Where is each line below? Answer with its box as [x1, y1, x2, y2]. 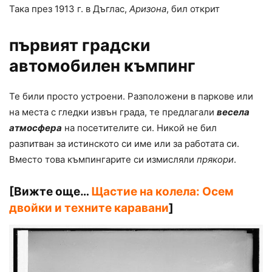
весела [217, 106, 250, 118]
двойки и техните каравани [9, 201, 169, 216]
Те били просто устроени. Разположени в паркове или [9, 90, 253, 103]
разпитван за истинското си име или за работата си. [9, 138, 239, 150]
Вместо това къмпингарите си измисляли [9, 154, 197, 166]
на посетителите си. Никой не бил [62, 122, 217, 134]
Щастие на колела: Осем [91, 185, 234, 199]
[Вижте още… [9, 185, 91, 199]
